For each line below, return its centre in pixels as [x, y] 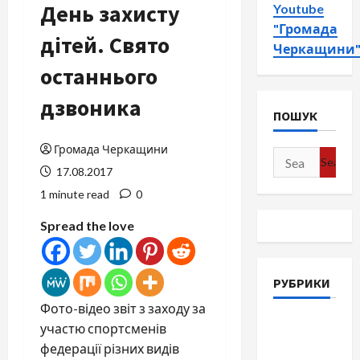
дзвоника [91, 108]
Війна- [292, 324]
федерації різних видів [110, 348]
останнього [99, 76]
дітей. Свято [105, 45]
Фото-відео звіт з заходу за [123, 308]
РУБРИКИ [301, 283]
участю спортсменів [103, 328]
